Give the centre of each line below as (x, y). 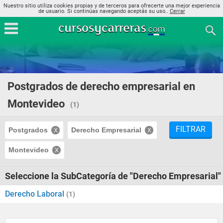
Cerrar (177, 11)
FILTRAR (191, 129)
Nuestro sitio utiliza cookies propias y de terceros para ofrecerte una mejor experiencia (111, 6)
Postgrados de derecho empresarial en (101, 86)
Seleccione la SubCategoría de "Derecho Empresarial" (113, 176)
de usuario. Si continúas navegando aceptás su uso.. (104, 11)
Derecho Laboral (36, 194)
